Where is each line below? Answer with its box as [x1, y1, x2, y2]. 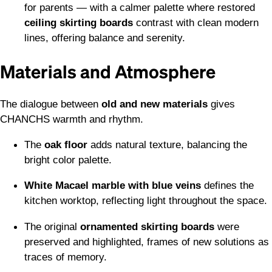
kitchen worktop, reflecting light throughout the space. [24, 194, 267, 207]
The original [24, 220, 80, 233]
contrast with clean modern [133, 16, 259, 29]
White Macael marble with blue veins [24, 179, 201, 192]
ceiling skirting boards [24, 16, 133, 29]
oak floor [44, 138, 87, 151]
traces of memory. [24, 250, 107, 263]
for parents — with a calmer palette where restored [24, 1, 255, 14]
